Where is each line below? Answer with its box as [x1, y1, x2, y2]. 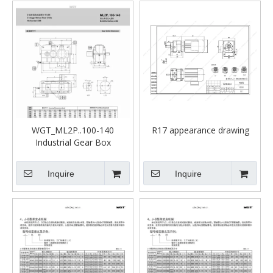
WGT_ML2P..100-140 [32, 124, 114, 136]
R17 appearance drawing [151, 124, 249, 136]
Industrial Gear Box [35, 136, 111, 148]
